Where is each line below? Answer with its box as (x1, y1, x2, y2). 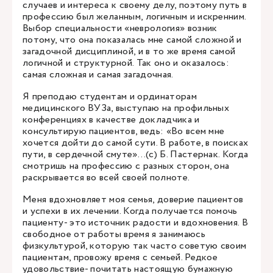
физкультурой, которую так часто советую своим (23, 239, 247, 253)
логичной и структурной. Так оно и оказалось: (23, 56, 230, 70)
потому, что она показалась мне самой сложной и (23, 33, 242, 47)
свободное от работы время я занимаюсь (23, 227, 205, 241)
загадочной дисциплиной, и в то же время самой (23, 44, 236, 58)
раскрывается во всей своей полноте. (23, 171, 190, 185)
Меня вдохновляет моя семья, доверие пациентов (23, 193, 244, 207)
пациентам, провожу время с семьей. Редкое (23, 250, 218, 264)
